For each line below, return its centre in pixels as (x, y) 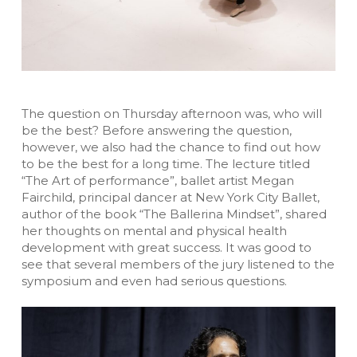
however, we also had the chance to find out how (171, 147)
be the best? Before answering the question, (156, 130)
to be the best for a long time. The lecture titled (165, 163)
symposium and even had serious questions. (154, 280)
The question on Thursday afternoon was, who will (171, 113)
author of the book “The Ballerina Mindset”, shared (174, 214)
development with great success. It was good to (166, 247)
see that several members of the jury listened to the (178, 264)
